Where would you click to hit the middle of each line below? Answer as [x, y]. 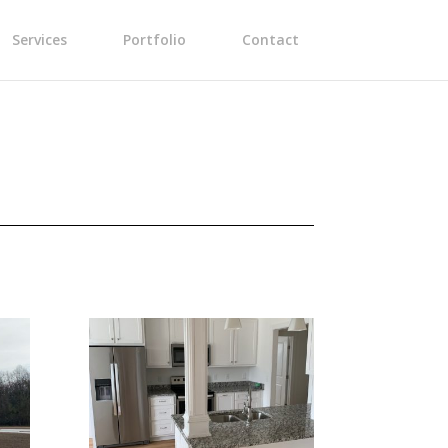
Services [39, 39]
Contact [270, 39]
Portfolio [154, 39]
